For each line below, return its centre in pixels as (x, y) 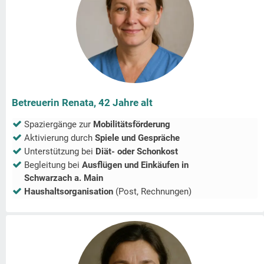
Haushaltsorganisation (69, 192)
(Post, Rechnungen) (152, 192)
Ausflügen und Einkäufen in (136, 165)
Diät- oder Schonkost (137, 152)
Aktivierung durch (60, 138)
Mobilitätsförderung (132, 125)
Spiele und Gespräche (137, 138)
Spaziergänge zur (59, 125)
